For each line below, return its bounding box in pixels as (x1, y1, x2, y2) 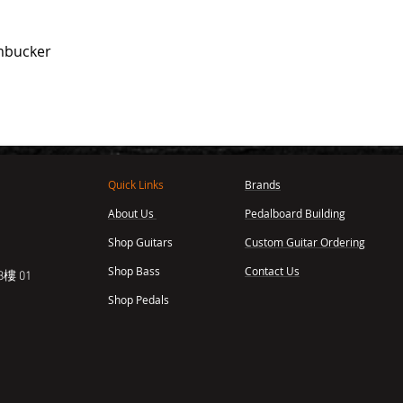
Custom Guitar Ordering (245, 235, 365, 250)
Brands (245, 177, 281, 193)
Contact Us (245, 264, 300, 279)
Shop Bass (108, 264, 160, 279)
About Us (108, 206, 157, 221)
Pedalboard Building (245, 206, 345, 221)
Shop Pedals (108, 292, 169, 308)
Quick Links (108, 177, 164, 193)
